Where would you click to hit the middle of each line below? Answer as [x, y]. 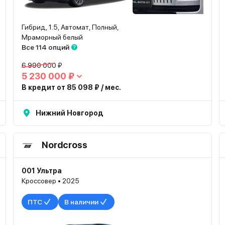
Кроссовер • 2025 [50, 181]
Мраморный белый [52, 37]
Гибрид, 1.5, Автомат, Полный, [70, 27]
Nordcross [64, 145]
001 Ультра [41, 171]
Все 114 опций [45, 47]
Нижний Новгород [69, 113]
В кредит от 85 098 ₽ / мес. [71, 87]
